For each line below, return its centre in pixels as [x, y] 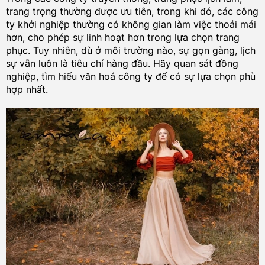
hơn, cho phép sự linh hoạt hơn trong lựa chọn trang [122, 37]
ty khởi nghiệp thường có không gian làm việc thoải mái [131, 24]
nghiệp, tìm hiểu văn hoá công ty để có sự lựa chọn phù [130, 76]
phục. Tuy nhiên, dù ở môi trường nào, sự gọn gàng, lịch [130, 50]
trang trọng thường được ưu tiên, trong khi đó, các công [132, 11]
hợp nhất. [27, 89]
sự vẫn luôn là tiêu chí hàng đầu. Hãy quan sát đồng [122, 63]
